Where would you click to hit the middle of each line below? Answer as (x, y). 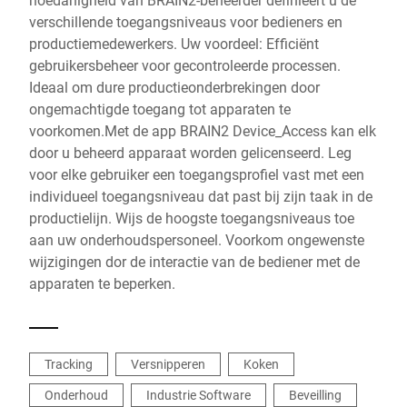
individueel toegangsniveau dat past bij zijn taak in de (201, 196)
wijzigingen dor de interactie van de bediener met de (194, 261)
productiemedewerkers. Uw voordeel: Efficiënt (174, 43)
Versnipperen (168, 364)
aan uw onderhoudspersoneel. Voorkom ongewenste (197, 239)
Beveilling (315, 395)
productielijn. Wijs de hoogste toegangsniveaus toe (192, 218)
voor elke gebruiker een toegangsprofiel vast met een (197, 174)
